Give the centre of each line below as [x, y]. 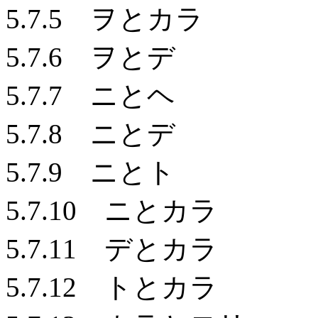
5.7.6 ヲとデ [91, 57]
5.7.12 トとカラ [112, 287]
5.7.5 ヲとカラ [105, 19]
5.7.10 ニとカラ [112, 210]
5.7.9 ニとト [91, 172]
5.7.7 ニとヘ [91, 95]
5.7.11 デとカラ [112, 249]
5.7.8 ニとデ [91, 134]
